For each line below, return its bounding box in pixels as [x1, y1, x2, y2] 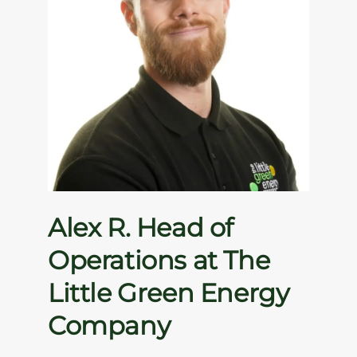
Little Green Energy [48, 277, 289, 309]
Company [48, 310, 171, 342]
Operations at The [48, 245, 270, 277]
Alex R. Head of [48, 212, 234, 244]
